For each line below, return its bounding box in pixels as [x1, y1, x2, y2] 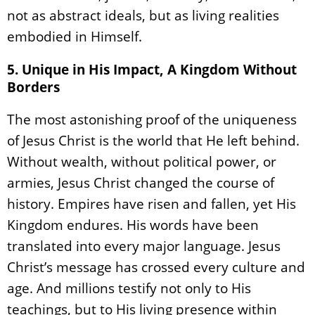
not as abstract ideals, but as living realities [7, 5, 279, 25]
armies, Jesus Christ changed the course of [7, 172, 274, 192]
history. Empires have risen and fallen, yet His [7, 193, 296, 213]
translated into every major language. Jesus [7, 236, 281, 255]
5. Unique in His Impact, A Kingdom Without [7, 60, 297, 78]
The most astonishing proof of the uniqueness [7, 109, 297, 129]
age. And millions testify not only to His [7, 278, 251, 297]
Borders [7, 77, 60, 96]
